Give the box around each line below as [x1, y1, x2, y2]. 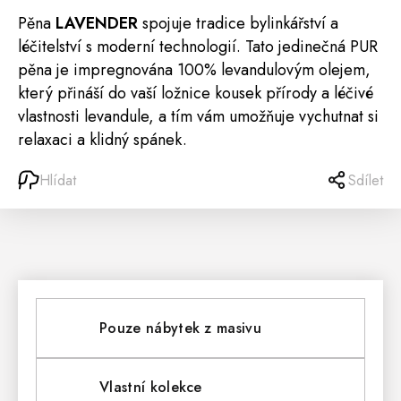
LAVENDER [55, 12, 138, 35]
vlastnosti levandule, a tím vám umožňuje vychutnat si [18, 105, 379, 128]
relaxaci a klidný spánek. [18, 128, 187, 151]
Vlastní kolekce [99, 377, 202, 397]
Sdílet [348, 169, 383, 191]
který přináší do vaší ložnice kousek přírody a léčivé [18, 81, 373, 105]
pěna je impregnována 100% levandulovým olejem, [18, 58, 371, 81]
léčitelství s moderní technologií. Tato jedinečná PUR [18, 35, 378, 58]
